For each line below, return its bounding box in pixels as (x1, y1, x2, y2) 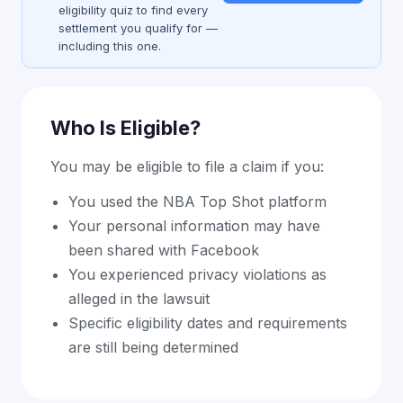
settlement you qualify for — (58, 21, 218, 35)
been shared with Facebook (68, 241, 259, 259)
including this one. (58, 39, 161, 53)
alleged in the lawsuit (68, 290, 210, 308)
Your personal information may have (68, 217, 320, 235)
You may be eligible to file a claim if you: (50, 157, 324, 175)
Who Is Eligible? (50, 116, 201, 139)
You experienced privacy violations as (68, 265, 327, 283)
